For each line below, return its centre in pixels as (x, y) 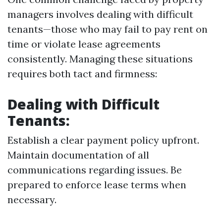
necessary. (32, 199)
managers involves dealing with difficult (100, 14)
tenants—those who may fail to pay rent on (108, 29)
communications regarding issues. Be (95, 170)
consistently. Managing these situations (100, 59)
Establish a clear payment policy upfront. (103, 140)
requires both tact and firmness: (82, 74)
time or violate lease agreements (84, 44)
